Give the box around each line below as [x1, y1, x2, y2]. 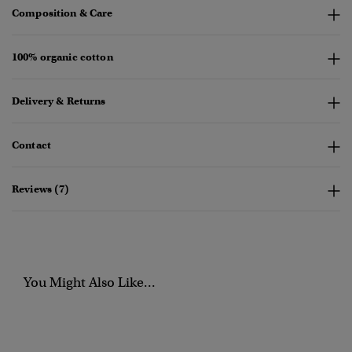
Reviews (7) [12, 182, 70, 196]
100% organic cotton [12, 50, 113, 64]
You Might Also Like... [24, 274, 156, 291]
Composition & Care [12, 6, 113, 20]
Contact [12, 138, 51, 152]
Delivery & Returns [12, 94, 106, 108]
